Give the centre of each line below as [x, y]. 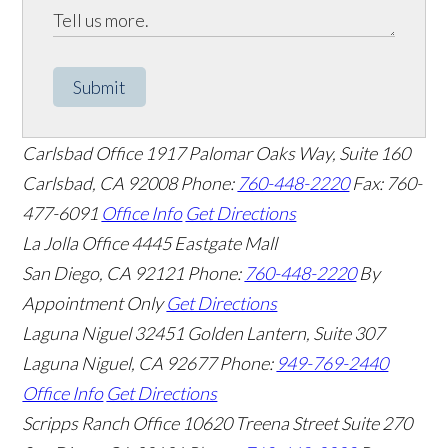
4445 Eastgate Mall [204, 242]
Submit [100, 86]
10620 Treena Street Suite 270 [297, 422]
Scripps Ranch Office [101, 422]
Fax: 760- [387, 182]
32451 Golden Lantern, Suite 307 [259, 332]
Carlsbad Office [82, 152]
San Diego [61, 272]
